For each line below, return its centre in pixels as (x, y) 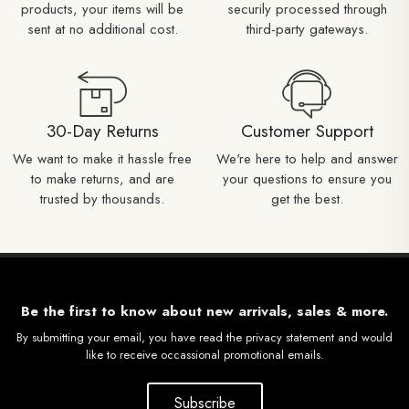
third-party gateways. (307, 29)
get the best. (307, 199)
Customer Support (307, 131)
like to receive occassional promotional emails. (204, 354)
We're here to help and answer (307, 158)
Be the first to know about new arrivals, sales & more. (204, 311)
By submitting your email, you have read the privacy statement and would (204, 337)
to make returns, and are (102, 178)
